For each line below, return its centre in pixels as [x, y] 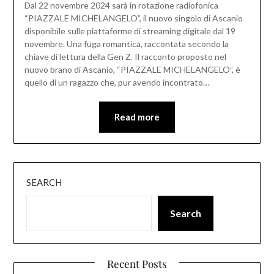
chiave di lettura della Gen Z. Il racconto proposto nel [125, 57]
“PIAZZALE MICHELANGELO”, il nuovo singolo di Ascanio [133, 18]
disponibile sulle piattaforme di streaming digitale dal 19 [130, 31]
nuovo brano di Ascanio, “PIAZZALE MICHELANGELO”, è [132, 70]
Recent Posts [137, 263]
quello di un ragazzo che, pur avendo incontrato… [117, 83]
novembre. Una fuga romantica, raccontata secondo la [126, 44]
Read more [137, 117]
